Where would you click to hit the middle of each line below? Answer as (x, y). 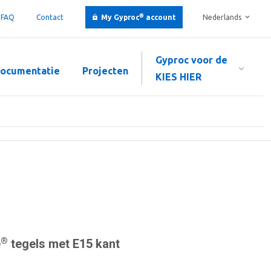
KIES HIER (178, 77)
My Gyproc (120, 17)
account (160, 17)
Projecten (105, 71)
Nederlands (222, 17)
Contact (50, 17)
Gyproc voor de (191, 60)
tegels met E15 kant (64, 244)
